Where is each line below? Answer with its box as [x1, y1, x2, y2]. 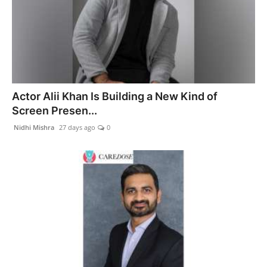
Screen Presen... [12, 104, 97, 117]
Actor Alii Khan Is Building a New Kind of [12, 90, 218, 103]
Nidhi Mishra [12, 123, 54, 132]
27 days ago [57, 123, 95, 132]
